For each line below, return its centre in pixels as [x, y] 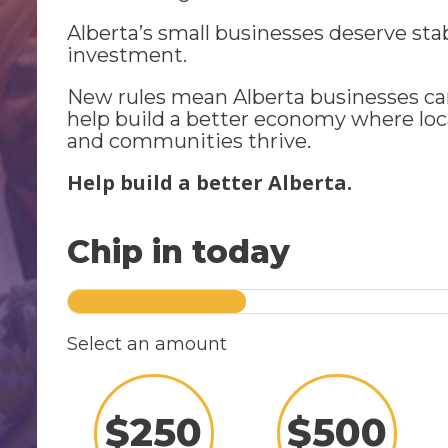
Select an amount [147, 344]
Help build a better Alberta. [210, 182]
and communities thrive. [189, 141]
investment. [127, 55]
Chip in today [179, 251]
